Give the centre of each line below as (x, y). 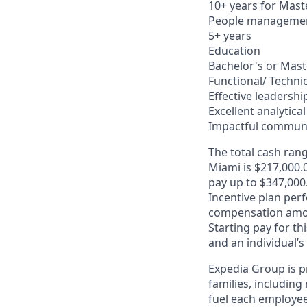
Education (234, 51)
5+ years (230, 36)
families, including (257, 284)
